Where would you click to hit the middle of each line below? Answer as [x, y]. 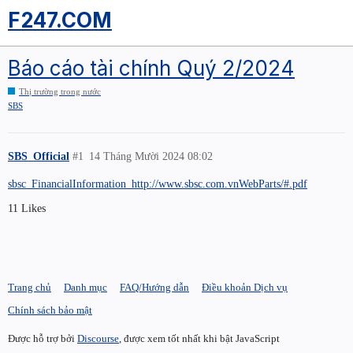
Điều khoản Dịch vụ [245, 288]
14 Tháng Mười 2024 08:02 [151, 156]
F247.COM [60, 20]
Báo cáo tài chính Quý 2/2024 [151, 68]
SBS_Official [39, 156]
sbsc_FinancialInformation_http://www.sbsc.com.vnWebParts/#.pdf [158, 184]
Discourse [98, 338]
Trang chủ [30, 288]
